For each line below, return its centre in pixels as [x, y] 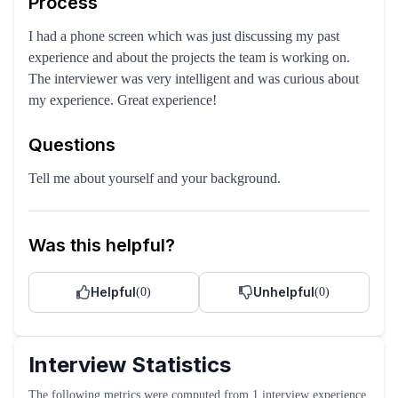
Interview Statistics [130, 365]
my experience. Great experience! [123, 100]
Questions [72, 145]
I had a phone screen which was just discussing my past [184, 36]
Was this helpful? [102, 245]
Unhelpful [284, 292]
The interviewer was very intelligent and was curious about [194, 79]
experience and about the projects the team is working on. [189, 57]
